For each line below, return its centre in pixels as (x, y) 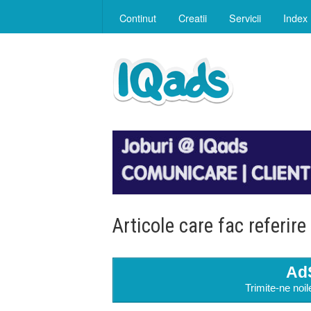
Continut (138, 18)
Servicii (245, 18)
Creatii (193, 18)
